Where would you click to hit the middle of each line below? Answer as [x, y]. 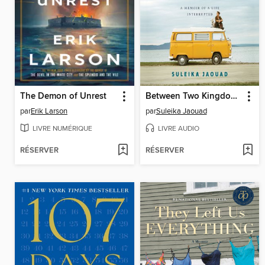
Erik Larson [49, 112]
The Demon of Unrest [63, 97]
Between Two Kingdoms [234, 97]
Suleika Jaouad [181, 112]
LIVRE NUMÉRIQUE [62, 128]
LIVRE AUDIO [178, 128]
